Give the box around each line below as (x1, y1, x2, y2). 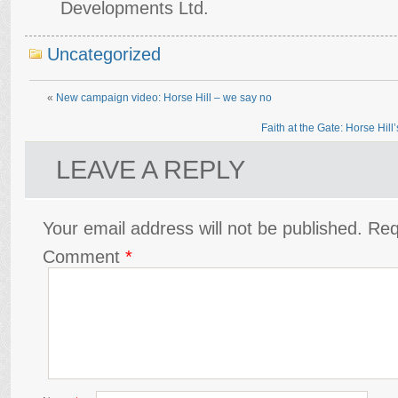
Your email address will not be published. (43, 217, 362, 238)
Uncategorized (47, 43, 161, 64)
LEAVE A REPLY (56, 155, 245, 184)
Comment (43, 245, 125, 267)
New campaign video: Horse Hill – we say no (56, 91, 272, 104)
